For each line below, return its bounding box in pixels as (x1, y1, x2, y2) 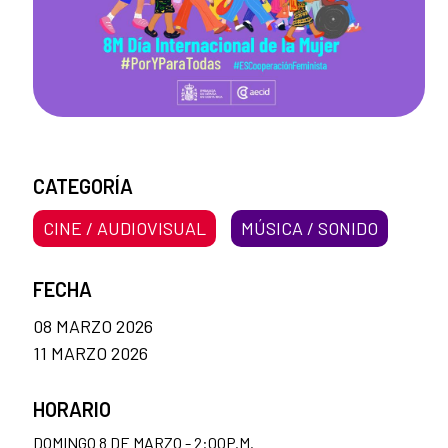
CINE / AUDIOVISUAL (43, 216, 206, 239)
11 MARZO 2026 (33, 341, 148, 364)
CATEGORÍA (33, 173, 133, 198)
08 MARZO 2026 (33, 314, 153, 337)
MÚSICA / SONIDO (240, 216, 378, 239)
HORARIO (33, 396, 111, 421)
